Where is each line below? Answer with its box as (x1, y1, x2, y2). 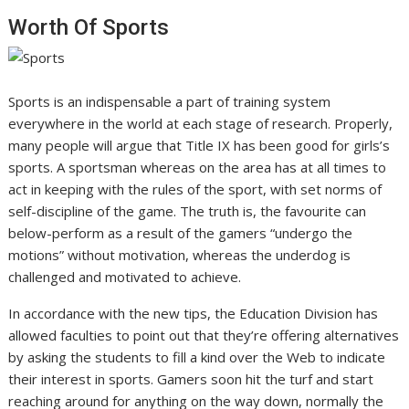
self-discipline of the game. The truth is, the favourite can (8, 201, 367, 220)
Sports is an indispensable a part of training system (8, 91, 331, 110)
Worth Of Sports (8, 14, 170, 40)
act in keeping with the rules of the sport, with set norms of (8, 179, 383, 198)
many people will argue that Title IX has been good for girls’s (8, 135, 391, 154)
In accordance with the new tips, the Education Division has (8, 303, 379, 322)
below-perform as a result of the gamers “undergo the (8, 223, 353, 242)
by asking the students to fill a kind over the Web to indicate (8, 347, 386, 366)
